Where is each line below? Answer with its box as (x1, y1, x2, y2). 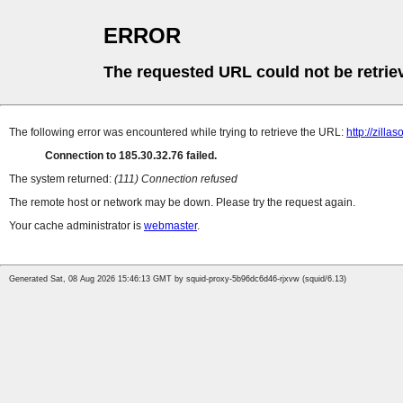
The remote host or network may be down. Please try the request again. (9, 196, 355, 210)
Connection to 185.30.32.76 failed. (45, 149, 217, 163)
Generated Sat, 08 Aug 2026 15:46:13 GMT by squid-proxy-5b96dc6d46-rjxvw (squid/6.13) (9, 274, 346, 284)
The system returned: (9, 173, 114, 186)
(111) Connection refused (114, 173, 237, 186)
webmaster (144, 219, 197, 233)
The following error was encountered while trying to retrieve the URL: (9, 126, 346, 139)
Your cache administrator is (9, 219, 144, 233)
